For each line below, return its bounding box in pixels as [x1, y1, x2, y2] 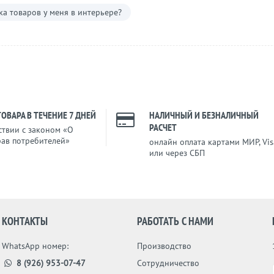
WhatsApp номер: [2, 240, 69, 251]
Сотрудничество [136, 257, 199, 268]
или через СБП [149, 147, 205, 158]
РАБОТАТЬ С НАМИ [136, 214, 213, 228]
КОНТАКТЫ [2, 214, 48, 228]
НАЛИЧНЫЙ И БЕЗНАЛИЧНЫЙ [149, 109, 259, 121]
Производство [136, 240, 191, 251]
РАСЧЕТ [149, 121, 177, 133]
